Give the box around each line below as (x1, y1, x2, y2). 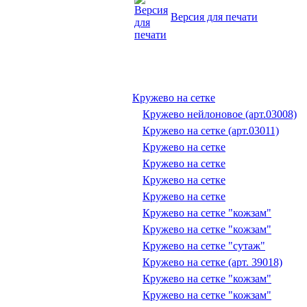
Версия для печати (171, 11, 258, 23)
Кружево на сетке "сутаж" (143, 240, 265, 252)
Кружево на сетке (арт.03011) (143, 125, 279, 137)
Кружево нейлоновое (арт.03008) (143, 108, 297, 121)
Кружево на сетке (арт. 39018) (143, 256, 282, 269)
